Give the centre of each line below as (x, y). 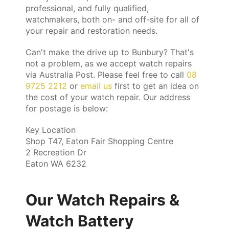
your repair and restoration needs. (91, 30)
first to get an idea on (155, 86)
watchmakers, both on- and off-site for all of (112, 19)
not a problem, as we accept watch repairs (109, 63)
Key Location (51, 130)
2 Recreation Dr (56, 152)
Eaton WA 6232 (56, 163)
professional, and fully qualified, (87, 8)
